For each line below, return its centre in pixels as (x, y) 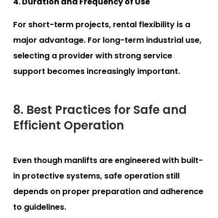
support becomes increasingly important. (97, 71)
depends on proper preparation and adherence (108, 191)
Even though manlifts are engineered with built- (108, 160)
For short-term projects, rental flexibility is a (102, 24)
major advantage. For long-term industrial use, (107, 40)
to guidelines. (40, 207)
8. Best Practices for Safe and (100, 109)
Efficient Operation (69, 125)
